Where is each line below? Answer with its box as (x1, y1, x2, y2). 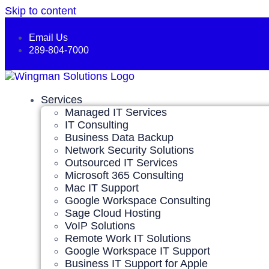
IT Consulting (65, 119, 128, 131)
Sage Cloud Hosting (65, 207, 161, 219)
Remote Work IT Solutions (65, 232, 191, 244)
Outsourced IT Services (65, 157, 178, 169)
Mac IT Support (65, 182, 139, 194)
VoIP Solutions (65, 220, 135, 232)
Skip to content (5, 5, 76, 17)
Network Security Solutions (65, 144, 194, 156)
